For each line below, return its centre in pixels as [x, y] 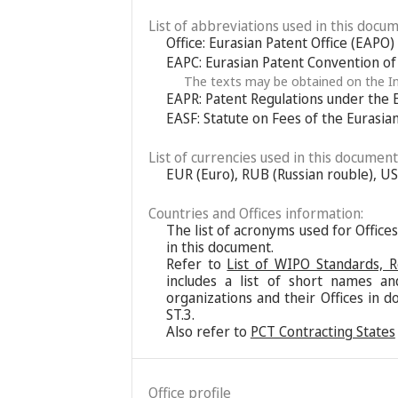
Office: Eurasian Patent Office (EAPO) [280, 42]
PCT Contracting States [322, 331]
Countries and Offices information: [255, 213]
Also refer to [208, 331]
